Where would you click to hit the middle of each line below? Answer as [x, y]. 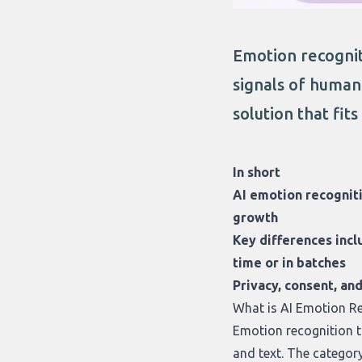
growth [255, 217]
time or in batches [289, 262]
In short [257, 172]
